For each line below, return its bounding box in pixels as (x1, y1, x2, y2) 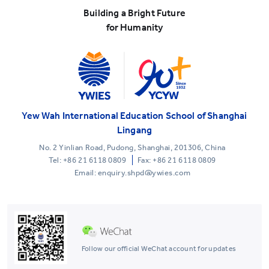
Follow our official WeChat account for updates (82, 244, 237, 253)
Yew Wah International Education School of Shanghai (22, 109, 247, 121)
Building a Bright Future (83, 7, 186, 19)
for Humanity (106, 22, 163, 33)
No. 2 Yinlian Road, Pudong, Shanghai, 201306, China (39, 142, 226, 152)
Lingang (116, 124, 153, 136)
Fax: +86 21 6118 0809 (137, 155, 216, 165)
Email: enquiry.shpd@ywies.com (74, 168, 191, 177)
